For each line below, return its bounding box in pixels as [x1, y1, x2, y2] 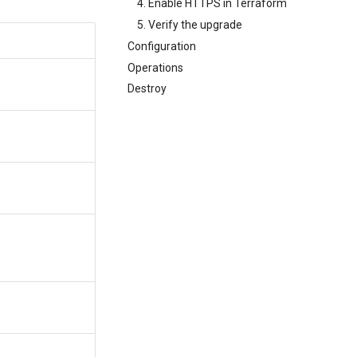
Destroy [127, 82, 167, 96]
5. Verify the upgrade [137, 18, 242, 31]
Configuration [127, 39, 196, 53]
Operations [127, 61, 183, 74]
